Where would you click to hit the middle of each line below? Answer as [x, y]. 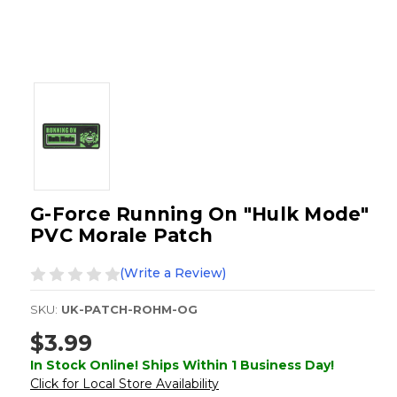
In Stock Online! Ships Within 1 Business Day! [182, 365]
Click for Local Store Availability [125, 383]
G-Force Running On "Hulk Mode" [200, 214]
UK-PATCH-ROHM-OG [129, 310]
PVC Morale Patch [121, 236]
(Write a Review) [173, 273]
